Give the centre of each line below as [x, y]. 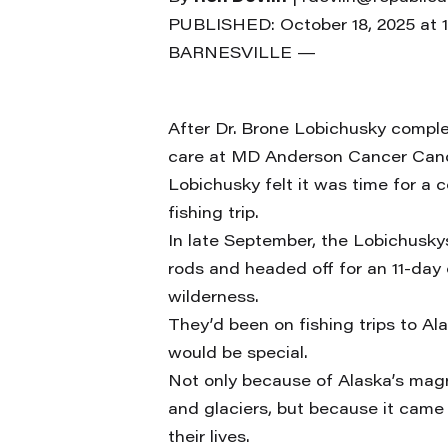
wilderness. [213, 298]
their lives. [208, 438]
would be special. [237, 354]
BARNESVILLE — [242, 54]
